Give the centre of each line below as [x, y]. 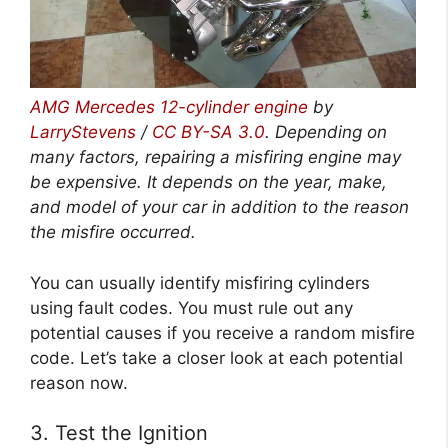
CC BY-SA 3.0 [208, 132]
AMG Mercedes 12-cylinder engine [169, 107]
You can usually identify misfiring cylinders [200, 282]
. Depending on [326, 132]
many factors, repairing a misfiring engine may [215, 157]
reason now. [79, 382]
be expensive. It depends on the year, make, [208, 182]
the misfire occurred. [113, 232]
